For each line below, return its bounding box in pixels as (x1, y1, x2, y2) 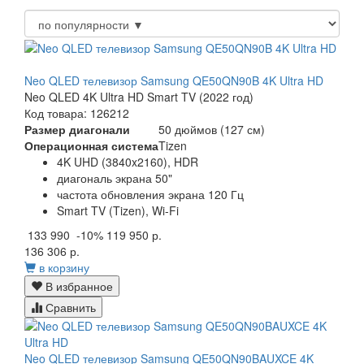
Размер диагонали (24, 120, 130, 137)
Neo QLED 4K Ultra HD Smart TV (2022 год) (24, 88, 253, 105)
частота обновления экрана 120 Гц (57, 185, 244, 202)
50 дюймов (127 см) (158, 120, 265, 137)
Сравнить (42, 298, 96, 315)
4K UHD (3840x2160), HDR (57, 153, 198, 170)
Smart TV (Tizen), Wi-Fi (57, 201, 179, 219)
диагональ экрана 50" (57, 169, 172, 186)
